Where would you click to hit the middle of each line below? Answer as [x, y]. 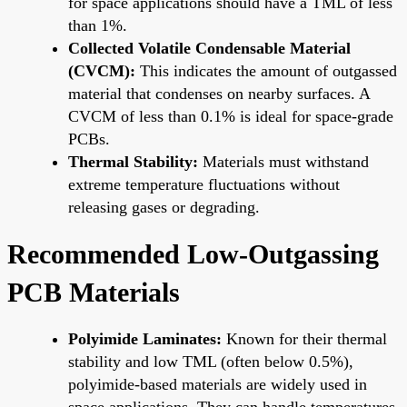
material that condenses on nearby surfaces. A [219, 93]
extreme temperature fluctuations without [204, 184]
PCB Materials [94, 292]
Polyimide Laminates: [145, 338]
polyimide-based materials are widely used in [218, 384]
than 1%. [98, 25]
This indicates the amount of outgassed [266, 70]
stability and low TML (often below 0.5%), [211, 361]
